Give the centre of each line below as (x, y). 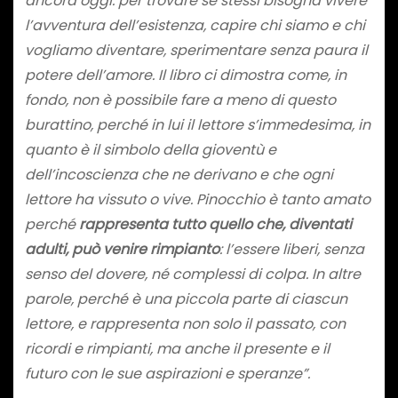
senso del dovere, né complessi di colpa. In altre (192, 274)
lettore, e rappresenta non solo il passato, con (185, 323)
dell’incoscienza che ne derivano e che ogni (179, 174)
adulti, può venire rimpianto (122, 249)
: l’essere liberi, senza (291, 249)
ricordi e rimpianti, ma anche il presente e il (177, 348)
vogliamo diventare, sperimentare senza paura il (196, 50)
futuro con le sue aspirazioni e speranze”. (167, 373)
